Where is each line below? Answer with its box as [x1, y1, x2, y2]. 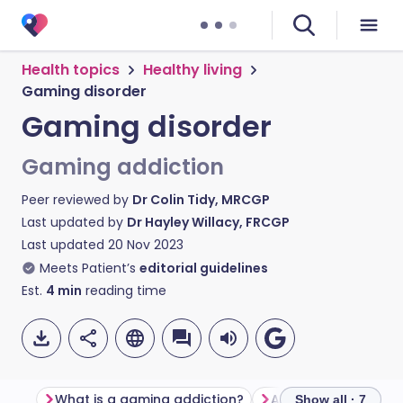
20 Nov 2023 [108, 236, 184, 254]
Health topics [22, 59, 120, 80]
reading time [82, 282, 166, 300]
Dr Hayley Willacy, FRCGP [127, 213, 290, 231]
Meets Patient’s [40, 259, 136, 277]
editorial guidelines [139, 259, 268, 277]
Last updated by [22, 213, 127, 231]
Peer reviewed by [22, 191, 132, 209]
